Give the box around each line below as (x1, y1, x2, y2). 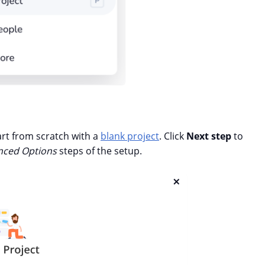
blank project (101, 130, 159, 143)
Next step (186, 130, 234, 143)
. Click (159, 130, 186, 143)
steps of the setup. (57, 144, 142, 158)
